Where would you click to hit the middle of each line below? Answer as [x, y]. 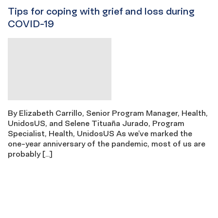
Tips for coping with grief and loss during [101, 11]
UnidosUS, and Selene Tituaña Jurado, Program [96, 123]
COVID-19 [31, 24]
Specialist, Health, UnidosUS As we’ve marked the [100, 133]
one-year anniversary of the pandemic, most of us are [107, 143]
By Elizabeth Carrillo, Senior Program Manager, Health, [108, 113]
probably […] [30, 154]
